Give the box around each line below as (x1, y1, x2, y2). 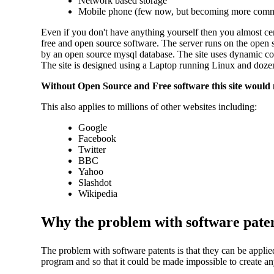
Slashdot (78, 177, 111, 188)
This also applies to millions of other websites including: (41, 102, 257, 112)
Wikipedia (78, 188, 117, 199)
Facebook (78, 133, 116, 144)
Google (78, 122, 107, 133)
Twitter (78, 144, 106, 155)
